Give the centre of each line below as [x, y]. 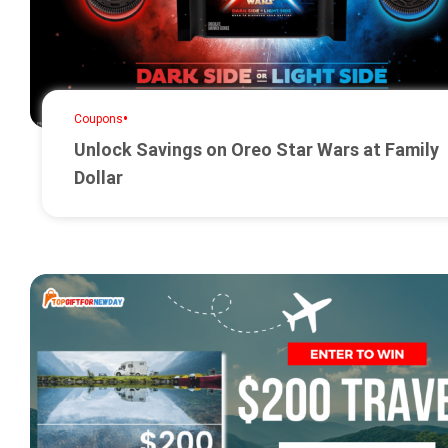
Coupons [98, 118]
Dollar [98, 178]
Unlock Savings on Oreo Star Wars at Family [256, 150]
